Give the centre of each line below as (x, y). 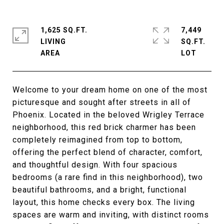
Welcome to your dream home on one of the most (110, 90)
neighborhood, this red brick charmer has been (104, 127)
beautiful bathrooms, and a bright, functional (99, 190)
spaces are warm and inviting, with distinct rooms (111, 215)
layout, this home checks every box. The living (104, 202)
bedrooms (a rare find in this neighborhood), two (108, 177)
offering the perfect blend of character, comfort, (107, 152)
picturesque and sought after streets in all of (102, 102)
